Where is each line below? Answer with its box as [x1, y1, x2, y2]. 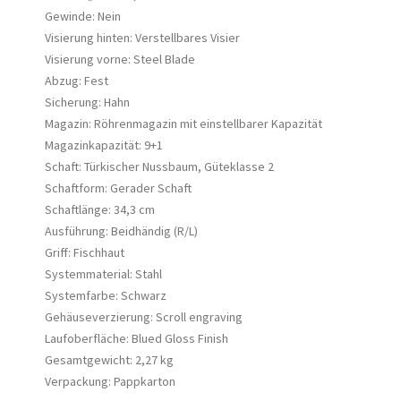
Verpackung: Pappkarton [45, 373, 175, 389]
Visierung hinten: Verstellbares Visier [45, 30, 240, 46]
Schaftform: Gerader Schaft [45, 180, 192, 196]
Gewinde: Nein [45, 8, 121, 24]
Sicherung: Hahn [45, 94, 130, 110]
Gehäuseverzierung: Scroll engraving [45, 309, 243, 325]
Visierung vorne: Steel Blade [45, 51, 195, 67]
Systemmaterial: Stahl [45, 266, 162, 282]
